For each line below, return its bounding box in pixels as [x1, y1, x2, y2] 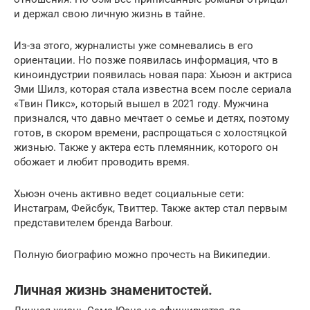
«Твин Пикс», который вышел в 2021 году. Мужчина [14, 98, 268, 111]
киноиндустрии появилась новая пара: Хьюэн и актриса [14, 69, 292, 82]
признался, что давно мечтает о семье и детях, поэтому [14, 112, 289, 125]
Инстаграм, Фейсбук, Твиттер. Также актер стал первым [14, 202, 287, 215]
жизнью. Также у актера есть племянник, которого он [14, 141, 278, 154]
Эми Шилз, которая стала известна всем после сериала [14, 83, 291, 96]
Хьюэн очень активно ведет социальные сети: [14, 188, 244, 201]
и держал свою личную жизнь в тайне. [14, 8, 206, 21]
